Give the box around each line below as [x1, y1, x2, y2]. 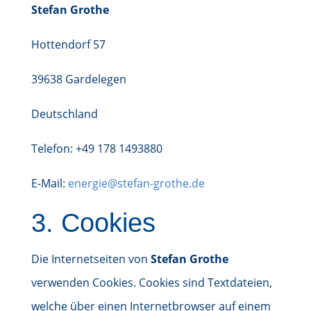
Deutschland [31, 106, 98, 121]
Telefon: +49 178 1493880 [31, 141, 162, 156]
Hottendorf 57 [31, 37, 106, 52]
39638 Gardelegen [31, 72, 126, 87]
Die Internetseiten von [31, 251, 151, 267]
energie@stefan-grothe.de [67, 176, 205, 191]
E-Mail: [31, 176, 68, 191]
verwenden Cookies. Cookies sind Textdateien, [31, 275, 272, 290]
